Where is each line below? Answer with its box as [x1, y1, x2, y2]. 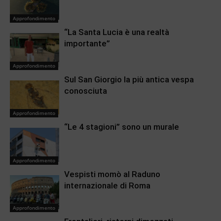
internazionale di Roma [64, 181, 150, 191]
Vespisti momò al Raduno [64, 169, 160, 180]
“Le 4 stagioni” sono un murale [64, 122, 179, 132]
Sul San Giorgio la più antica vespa [64, 74, 194, 85]
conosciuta [64, 86, 107, 96]
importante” [64, 38, 110, 49]
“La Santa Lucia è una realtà [64, 27, 169, 37]
